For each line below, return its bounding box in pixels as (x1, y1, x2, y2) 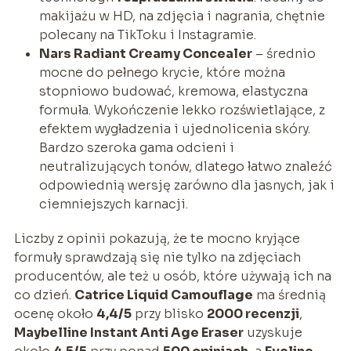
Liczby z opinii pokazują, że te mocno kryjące (13, 230, 300, 247)
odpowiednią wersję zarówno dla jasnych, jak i (38, 176, 335, 194)
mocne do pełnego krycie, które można (38, 63, 285, 81)
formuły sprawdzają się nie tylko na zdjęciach (13, 248, 301, 266)
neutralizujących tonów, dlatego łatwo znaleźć (38, 157, 332, 175)
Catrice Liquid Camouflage (74, 286, 253, 303)
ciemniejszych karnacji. (38, 195, 188, 212)
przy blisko (131, 305, 207, 322)
